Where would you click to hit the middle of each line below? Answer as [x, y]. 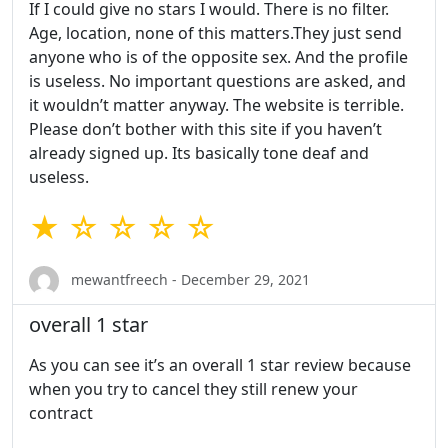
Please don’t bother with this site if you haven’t [205, 129]
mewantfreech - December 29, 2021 [188, 279]
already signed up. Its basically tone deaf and [199, 153]
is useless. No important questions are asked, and [217, 81]
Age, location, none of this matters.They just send [215, 33]
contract [61, 413]
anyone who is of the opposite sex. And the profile [218, 57]
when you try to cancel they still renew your [193, 389]
